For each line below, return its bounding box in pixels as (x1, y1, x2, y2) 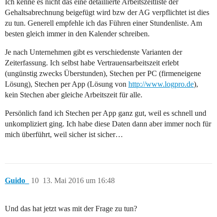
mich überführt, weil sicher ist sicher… (5, 130, 123, 139)
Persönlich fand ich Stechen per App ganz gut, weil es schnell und (5, 109, 206, 118)
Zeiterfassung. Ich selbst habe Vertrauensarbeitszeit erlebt (5, 59, 179, 67)
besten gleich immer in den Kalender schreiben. (5, 30, 150, 38)
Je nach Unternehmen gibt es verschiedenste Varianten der (5, 48, 182, 57)
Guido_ (5, 176, 29, 185)
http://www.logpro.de (128, 80, 194, 89)
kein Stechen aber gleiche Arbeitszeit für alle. (5, 91, 142, 99)
